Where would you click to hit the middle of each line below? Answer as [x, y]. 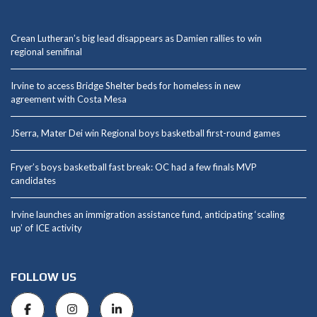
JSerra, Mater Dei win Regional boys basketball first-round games [145, 133]
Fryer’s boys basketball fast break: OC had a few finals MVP [134, 167]
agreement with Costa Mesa [69, 99]
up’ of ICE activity [46, 228]
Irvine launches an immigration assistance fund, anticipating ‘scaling [148, 215]
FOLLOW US [44, 277]
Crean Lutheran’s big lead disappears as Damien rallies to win [136, 39]
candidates [33, 181]
